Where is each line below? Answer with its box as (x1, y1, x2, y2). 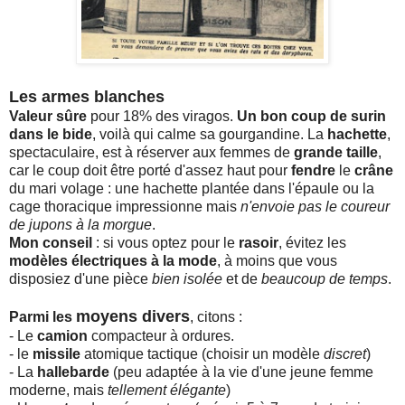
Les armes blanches (9, 87, 165, 106)
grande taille (294, 144, 378, 160)
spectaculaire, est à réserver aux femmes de (9, 144, 294, 160)
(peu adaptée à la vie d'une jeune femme (109, 363, 373, 380)
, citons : (190, 308, 242, 325)
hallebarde (37, 363, 109, 380)
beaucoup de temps (261, 270, 388, 287)
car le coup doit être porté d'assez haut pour (9, 162, 291, 178)
